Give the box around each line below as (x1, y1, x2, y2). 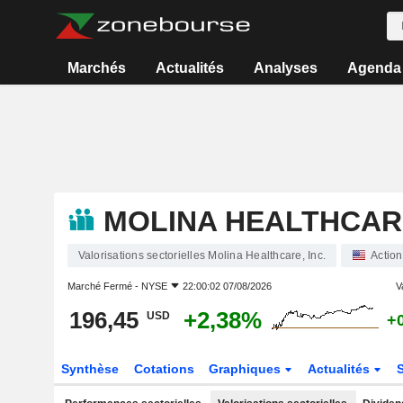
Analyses (253, 60, 318, 76)
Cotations (133, 362, 194, 376)
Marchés (67, 60, 127, 76)
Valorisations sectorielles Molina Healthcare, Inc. (77, 249, 326, 262)
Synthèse (60, 362, 119, 376)
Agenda (346, 60, 401, 76)
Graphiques (209, 362, 285, 376)
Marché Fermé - (67, 281, 141, 291)
